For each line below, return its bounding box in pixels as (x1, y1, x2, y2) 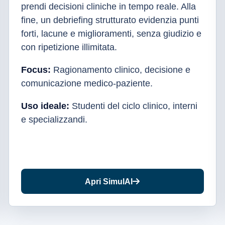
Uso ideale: (21, 101, 69, 111)
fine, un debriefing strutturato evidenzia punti (21, 15, 199, 25)
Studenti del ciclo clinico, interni (69, 101, 197, 111)
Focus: (21, 65, 51, 75)
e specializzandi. (21, 115, 87, 125)
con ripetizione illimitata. (21, 42, 117, 52)
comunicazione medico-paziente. (21, 78, 153, 88)
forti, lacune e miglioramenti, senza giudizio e (21, 29, 201, 39)
